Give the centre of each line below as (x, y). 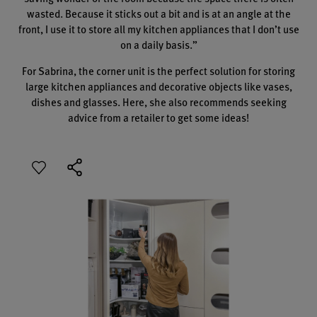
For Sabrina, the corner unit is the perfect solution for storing (158, 70)
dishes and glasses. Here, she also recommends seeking (158, 101)
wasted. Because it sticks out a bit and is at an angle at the (158, 13)
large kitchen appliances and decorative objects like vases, (158, 86)
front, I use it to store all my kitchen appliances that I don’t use (158, 28)
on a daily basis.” (158, 44)
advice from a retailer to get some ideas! (158, 117)
